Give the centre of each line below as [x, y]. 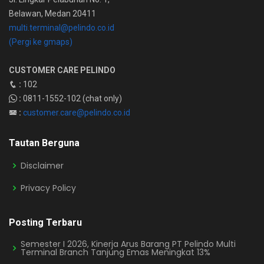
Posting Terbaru [45, 222]
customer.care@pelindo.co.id [77, 113]
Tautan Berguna [44, 143]
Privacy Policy [48, 188]
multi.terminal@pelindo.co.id [62, 28]
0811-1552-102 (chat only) [72, 98]
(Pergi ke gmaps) [41, 42]
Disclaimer [42, 166]
